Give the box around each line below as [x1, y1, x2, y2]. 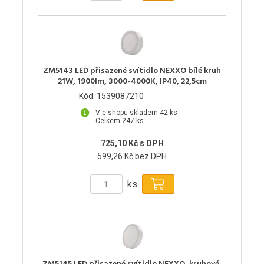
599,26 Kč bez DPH [97, 151, 167, 161]
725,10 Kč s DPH [100, 138, 164, 148]
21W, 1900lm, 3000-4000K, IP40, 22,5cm [57, 75, 207, 89]
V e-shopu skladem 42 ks [95, 108, 177, 117]
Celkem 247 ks [95, 117, 144, 126]
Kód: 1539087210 [79, 91, 144, 101]
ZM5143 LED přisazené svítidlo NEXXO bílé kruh [43, 64, 221, 78]
